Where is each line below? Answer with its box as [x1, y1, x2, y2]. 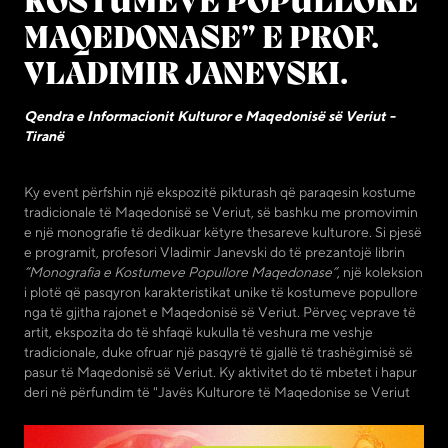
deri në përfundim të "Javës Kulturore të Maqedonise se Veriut [24, 383, 410, 400]
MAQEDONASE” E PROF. [24, 20, 379, 58]
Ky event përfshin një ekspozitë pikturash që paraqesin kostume [24, 183, 416, 200]
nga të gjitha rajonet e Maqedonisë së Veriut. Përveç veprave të [24, 303, 416, 320]
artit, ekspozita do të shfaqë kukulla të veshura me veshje [24, 323, 373, 340]
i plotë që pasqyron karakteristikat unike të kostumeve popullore [24, 283, 418, 300]
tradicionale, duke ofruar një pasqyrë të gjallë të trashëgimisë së [24, 343, 413, 360]
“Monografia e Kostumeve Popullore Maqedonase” [24, 263, 337, 280]
